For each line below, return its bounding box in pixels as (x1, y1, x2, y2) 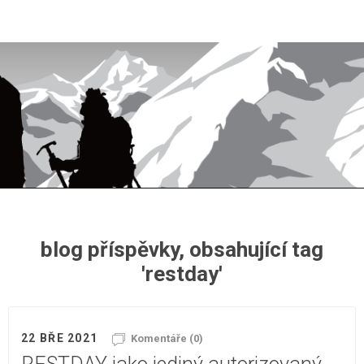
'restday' (141, 262, 223, 286)
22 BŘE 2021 (21, 331, 98, 344)
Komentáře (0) (131, 332, 204, 344)
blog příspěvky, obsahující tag (41, 237, 323, 262)
